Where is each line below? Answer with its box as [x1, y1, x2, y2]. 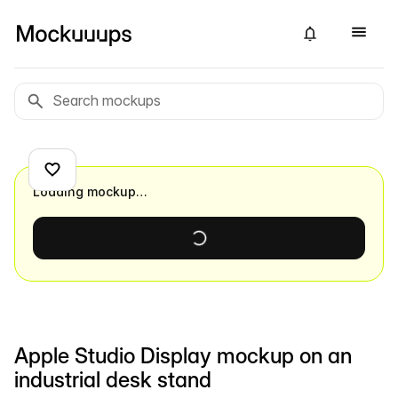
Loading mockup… [33, 184, 147, 199]
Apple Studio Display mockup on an [14, 343, 352, 369]
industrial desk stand [14, 367, 211, 393]
